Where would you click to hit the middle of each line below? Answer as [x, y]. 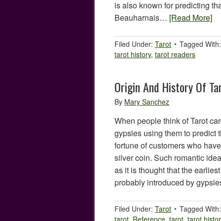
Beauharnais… [142, 18]
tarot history [133, 54]
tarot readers [175, 54]
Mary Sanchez [147, 102]
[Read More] [191, 18]
